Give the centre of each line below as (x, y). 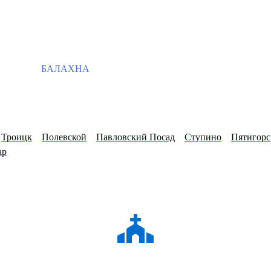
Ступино (203, 137)
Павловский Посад (135, 137)
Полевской (64, 137)
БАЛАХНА (64, 69)
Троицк (17, 137)
